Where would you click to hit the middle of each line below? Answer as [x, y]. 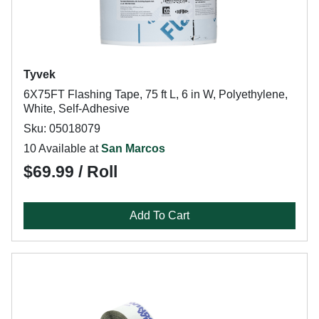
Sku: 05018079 [62, 129]
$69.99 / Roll [70, 172]
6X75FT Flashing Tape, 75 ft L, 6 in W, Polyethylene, [156, 94]
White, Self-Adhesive [77, 109]
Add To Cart [159, 215]
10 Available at [62, 148]
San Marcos [133, 148]
